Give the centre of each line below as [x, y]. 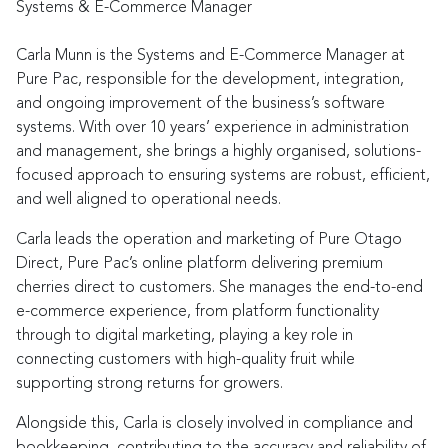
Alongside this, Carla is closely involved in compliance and [214, 423]
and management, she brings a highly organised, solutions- [218, 151]
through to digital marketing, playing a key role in [184, 335]
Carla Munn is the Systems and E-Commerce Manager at [210, 55]
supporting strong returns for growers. [149, 383]
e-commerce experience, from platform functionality [197, 311]
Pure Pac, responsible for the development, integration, [210, 79]
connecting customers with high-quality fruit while [185, 359]
